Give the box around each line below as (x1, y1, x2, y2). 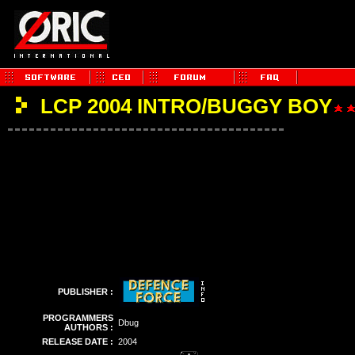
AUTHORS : (64, 323, 113, 332)
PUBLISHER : (58, 287, 113, 296)
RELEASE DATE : (42, 337, 113, 346)
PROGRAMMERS (43, 313, 113, 323)
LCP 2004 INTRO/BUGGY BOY (35, 94, 332, 118)
